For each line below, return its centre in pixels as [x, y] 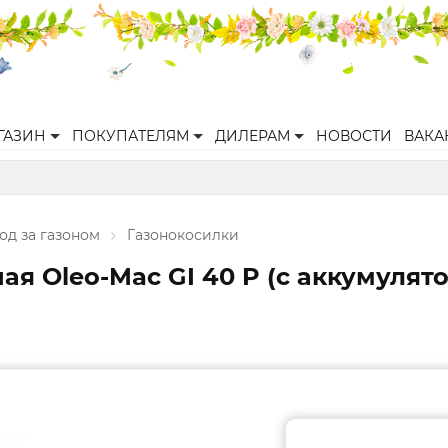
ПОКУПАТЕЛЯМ [130, 136]
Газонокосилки [183, 235]
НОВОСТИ [354, 136]
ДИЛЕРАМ [252, 136]
